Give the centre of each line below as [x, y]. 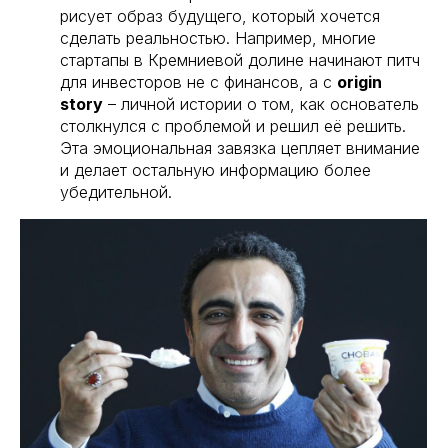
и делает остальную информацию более [215, 170]
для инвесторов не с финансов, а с [198, 82]
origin [359, 82]
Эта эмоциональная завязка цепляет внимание [240, 148]
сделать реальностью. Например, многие [218, 38]
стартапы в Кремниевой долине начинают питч [240, 60]
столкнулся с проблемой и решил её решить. [233, 126]
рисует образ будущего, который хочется [220, 16]
